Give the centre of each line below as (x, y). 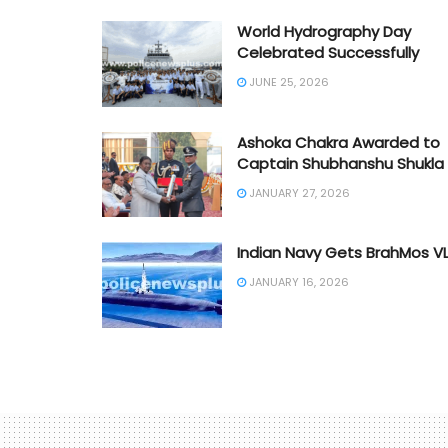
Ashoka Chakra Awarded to (338, 142)
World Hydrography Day (324, 31)
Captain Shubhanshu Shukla (340, 163)
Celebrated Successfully (328, 52)
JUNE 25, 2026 (287, 81)
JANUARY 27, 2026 (298, 192)
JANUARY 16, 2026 (297, 282)
